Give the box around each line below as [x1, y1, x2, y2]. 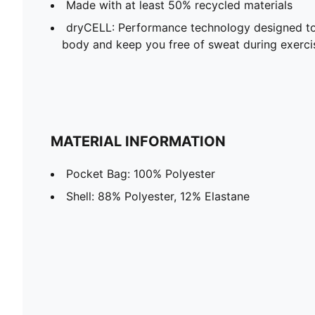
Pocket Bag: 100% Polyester [66, 166, 215, 181]
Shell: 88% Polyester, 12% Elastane [66, 188, 250, 203]
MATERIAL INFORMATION [51, 132, 226, 150]
